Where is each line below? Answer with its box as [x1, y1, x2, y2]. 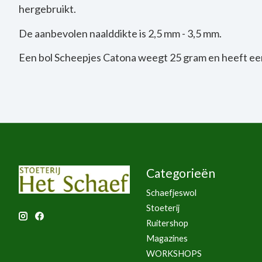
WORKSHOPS [146, 249, 202, 259]
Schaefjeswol [146, 187, 196, 198]
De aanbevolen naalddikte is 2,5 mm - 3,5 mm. [19, 26, 222, 40]
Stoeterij [146, 202, 180, 213]
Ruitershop [146, 218, 188, 229]
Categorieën [146, 165, 215, 180]
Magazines [146, 233, 188, 244]
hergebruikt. [19, 2, 76, 16]
